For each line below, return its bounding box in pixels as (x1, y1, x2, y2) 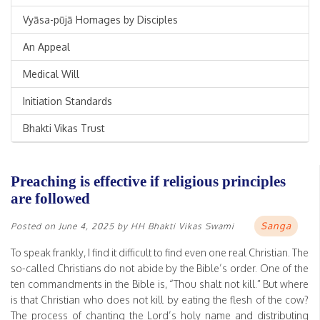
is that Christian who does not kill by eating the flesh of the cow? (11, 294, 309, 306)
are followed (11, 190, 90, 207)
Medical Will (23, 68, 79, 81)
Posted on (11, 221, 59, 232)
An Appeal (23, 41, 70, 54)
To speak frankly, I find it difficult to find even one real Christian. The (11, 246, 309, 259)
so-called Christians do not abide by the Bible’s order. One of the (11, 262, 309, 275)
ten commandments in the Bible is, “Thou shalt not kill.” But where (11, 278, 309, 291)
